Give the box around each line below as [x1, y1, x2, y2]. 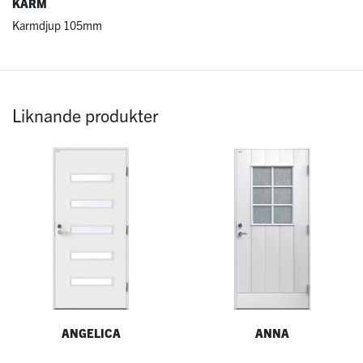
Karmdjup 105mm [12, 18, 102, 33]
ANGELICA [61, 325, 121, 340]
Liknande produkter [12, 104, 158, 126]
